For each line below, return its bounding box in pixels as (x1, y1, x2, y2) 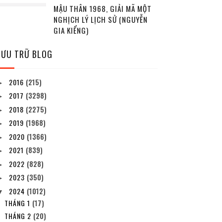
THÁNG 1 (4, 197, 33, 208)
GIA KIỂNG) (53, 25, 89, 36)
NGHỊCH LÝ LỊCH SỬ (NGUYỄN (53, 14, 148, 25)
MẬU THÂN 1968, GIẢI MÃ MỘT (53, 3, 152, 14)
